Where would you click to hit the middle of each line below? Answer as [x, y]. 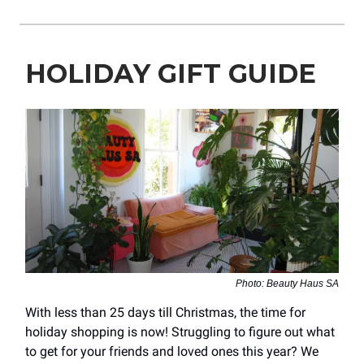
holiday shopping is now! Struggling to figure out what [180, 332]
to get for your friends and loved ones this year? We [172, 352]
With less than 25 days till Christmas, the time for [165, 313]
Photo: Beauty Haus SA [287, 284]
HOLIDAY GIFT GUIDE [171, 73]
